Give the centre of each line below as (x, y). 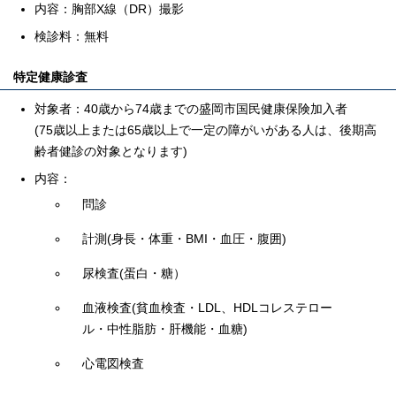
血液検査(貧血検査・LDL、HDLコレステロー (207, 308)
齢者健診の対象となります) (111, 151)
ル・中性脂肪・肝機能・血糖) (165, 329)
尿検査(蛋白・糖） (134, 273)
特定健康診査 (50, 77)
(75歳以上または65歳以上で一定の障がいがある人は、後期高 (206, 130)
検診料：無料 (72, 36)
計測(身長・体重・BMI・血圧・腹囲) (184, 239)
